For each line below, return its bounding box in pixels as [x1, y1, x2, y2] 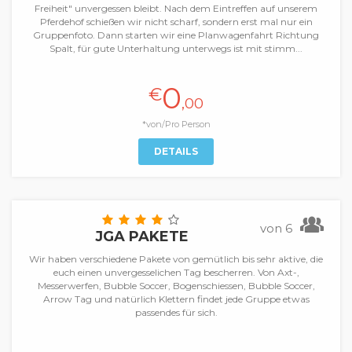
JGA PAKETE [95, 228, 189, 245]
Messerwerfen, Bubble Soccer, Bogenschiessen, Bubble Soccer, [37, 280, 315, 291]
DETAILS [154, 145, 198, 157]
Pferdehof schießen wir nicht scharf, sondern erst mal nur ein [39, 16, 313, 27]
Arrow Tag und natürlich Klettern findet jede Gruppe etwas [42, 293, 310, 305]
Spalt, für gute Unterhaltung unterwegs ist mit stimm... [49, 42, 302, 54]
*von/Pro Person [141, 119, 211, 130]
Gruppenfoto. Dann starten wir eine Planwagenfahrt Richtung [33, 29, 319, 41]
